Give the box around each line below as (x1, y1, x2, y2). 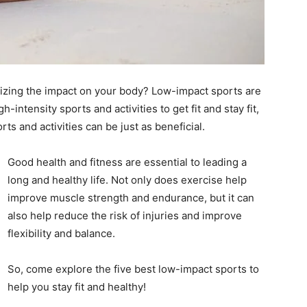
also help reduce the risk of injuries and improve (8, 209, 242, 222)
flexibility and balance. (8, 227, 118, 240)
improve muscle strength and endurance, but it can (8, 191, 254, 204)
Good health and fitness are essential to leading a (8, 156, 247, 169)
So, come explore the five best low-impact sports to (8, 262, 259, 275)
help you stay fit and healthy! (8, 280, 146, 293)
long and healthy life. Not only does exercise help (8, 173, 247, 186)
